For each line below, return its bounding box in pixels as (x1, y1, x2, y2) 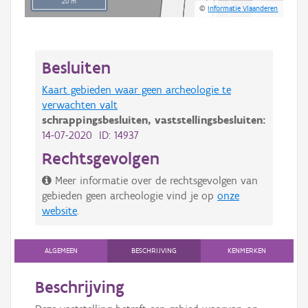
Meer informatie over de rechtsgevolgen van (55, 174, 258, 188)
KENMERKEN (228, 246, 267, 256)
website (42, 204, 77, 218)
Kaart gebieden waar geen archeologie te (42, 83, 231, 97)
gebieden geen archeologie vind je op (42, 189, 217, 203)
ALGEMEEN (44, 246, 78, 256)
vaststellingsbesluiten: (155, 113, 266, 127)
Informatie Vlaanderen (208, 3, 278, 13)
